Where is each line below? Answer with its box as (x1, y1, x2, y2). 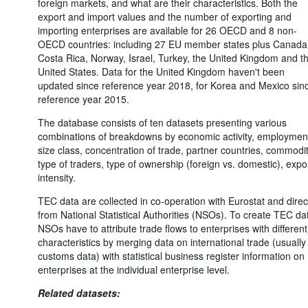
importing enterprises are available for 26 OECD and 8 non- (37, 23, 297, 37)
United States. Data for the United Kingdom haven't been (37, 64, 285, 78)
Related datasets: (37, 285, 120, 300)
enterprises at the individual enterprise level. (37, 262, 230, 276)
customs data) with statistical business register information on (37, 248, 305, 263)
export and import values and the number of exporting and (37, 9, 291, 23)
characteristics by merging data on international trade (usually (37, 234, 306, 249)
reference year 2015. (37, 91, 129, 106)
